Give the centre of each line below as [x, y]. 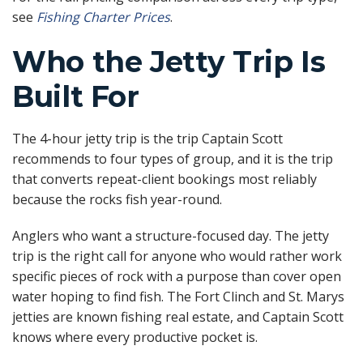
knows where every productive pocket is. [135, 337]
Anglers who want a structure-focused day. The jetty [171, 236]
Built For [76, 96]
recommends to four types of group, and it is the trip [173, 158]
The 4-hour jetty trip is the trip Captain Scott [147, 138]
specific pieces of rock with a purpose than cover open [177, 277]
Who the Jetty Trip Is [169, 61]
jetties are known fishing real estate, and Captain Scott [178, 317]
